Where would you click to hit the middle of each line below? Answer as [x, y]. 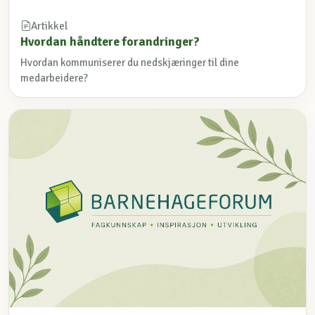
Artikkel [49, 26]
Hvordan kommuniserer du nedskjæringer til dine [130, 62]
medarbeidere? [54, 78]
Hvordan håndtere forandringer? [110, 42]
